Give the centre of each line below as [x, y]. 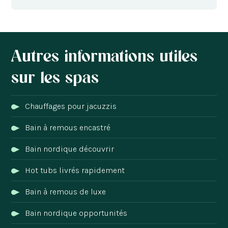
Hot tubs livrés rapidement [75, 170]
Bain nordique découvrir [70, 149]
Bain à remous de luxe [66, 192]
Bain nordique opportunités [76, 213]
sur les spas [55, 77]
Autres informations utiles [105, 56]
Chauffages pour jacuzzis [71, 106]
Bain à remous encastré [68, 128]
